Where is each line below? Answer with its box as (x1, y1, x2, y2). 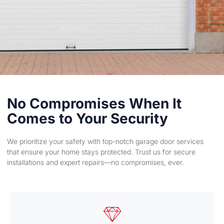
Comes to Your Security (7, 109, 168, 127)
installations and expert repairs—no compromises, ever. (7, 157, 184, 166)
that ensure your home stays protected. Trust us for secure (7, 147, 195, 156)
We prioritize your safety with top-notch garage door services (7, 136, 203, 145)
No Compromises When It (7, 94, 181, 112)
